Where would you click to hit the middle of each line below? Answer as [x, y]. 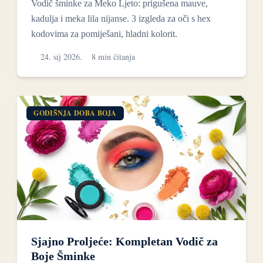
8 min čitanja [114, 56]
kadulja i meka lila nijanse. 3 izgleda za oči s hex [121, 18]
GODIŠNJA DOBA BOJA [75, 113]
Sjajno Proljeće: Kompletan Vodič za [125, 241]
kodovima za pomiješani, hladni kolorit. [104, 33]
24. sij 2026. [62, 56]
